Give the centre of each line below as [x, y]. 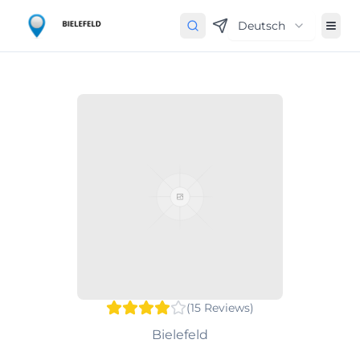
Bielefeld [180, 335]
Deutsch [262, 26]
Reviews [227, 308]
